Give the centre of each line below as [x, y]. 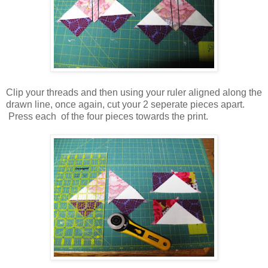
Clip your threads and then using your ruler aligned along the [134, 92]
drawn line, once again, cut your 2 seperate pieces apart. [125, 104]
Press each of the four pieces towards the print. [107, 116]
